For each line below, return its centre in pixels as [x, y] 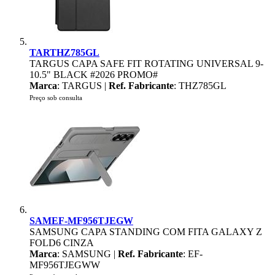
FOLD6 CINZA [62, 243]
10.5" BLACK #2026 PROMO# [94, 75]
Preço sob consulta [56, 98]
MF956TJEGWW [65, 265]
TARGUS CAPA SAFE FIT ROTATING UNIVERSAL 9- [146, 64]
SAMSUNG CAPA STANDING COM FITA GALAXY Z [146, 232]
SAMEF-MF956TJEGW [81, 221]
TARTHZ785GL [64, 52]
